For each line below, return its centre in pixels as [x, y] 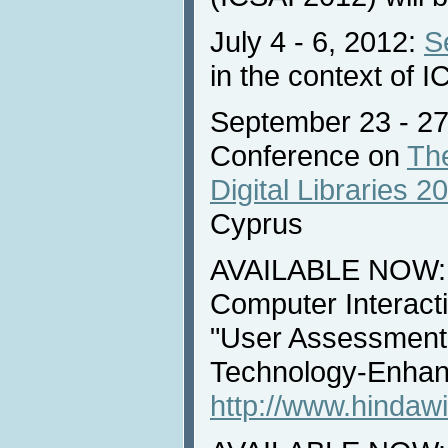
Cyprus [256, 223]
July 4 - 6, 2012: [317, 41]
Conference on [308, 155]
